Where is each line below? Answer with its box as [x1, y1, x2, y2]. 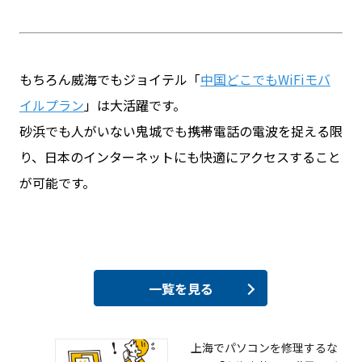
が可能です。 [19, 173, 95, 193]
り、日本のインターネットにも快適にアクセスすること [19, 147, 341, 167]
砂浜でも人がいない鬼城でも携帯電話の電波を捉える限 [19, 121, 343, 141]
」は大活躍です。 [83, 95, 186, 116]
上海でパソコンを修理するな [190, 339, 338, 356]
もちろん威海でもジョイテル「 [19, 69, 200, 90]
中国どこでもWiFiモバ [200, 69, 330, 90]
